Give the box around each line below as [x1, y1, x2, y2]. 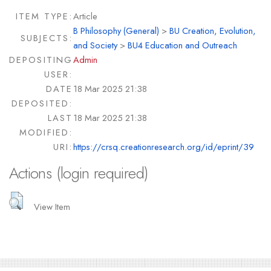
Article [73, 10, 97, 23]
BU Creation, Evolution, [169, 24, 256, 38]
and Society [73, 39, 117, 52]
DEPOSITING [8, 53, 73, 67]
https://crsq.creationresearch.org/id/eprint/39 [73, 140, 254, 154]
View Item [34, 200, 71, 213]
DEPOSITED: [11, 97, 73, 110]
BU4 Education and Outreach [127, 39, 237, 52]
